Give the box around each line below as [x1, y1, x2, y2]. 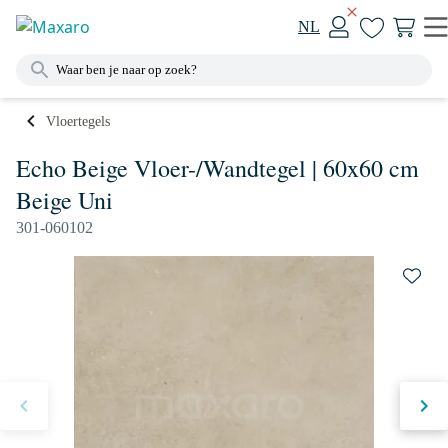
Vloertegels [46, 113, 110, 129]
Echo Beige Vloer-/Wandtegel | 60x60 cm [16, 152, 419, 184]
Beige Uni [16, 184, 113, 216]
